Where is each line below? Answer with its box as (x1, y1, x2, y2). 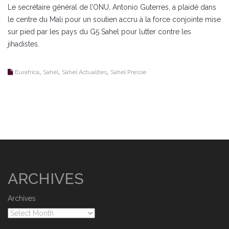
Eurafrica (15, 68, 39, 76)
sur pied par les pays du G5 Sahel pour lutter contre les (8, 28, 191, 36)
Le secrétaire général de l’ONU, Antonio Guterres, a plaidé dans (8, 3, 216, 11)
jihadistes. (8, 40, 39, 48)
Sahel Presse (110, 68, 146, 76)
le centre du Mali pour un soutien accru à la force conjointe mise (8, 15, 221, 24)
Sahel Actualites (62, 68, 107, 76)
